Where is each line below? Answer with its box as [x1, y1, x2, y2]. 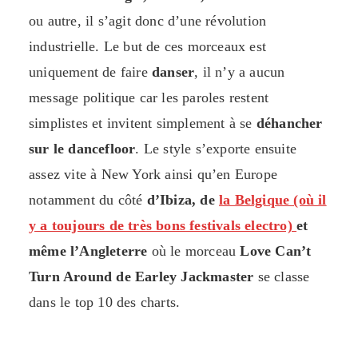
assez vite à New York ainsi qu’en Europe [29, 166, 277, 183]
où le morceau [147, 243, 237, 260]
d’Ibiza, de [146, 192, 220, 209]
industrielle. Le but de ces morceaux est [29, 38, 266, 55]
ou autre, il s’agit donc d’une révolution [29, 13, 267, 30]
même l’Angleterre [29, 243, 148, 260]
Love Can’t [236, 243, 312, 260]
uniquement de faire [29, 64, 152, 81]
